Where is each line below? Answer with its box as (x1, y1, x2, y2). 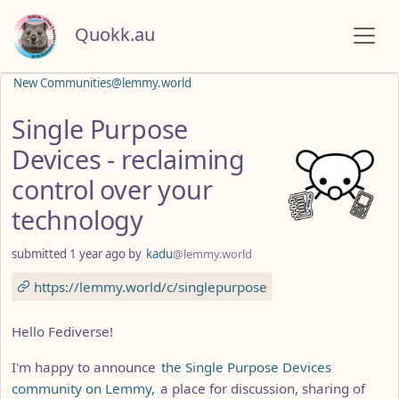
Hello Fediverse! (12, 322, 113, 340)
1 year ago (69, 245, 126, 262)
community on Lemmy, (12, 379, 155, 397)
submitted (12, 245, 69, 262)
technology (12, 201, 144, 237)
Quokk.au (75, 22, 155, 46)
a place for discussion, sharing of (157, 379, 365, 397)
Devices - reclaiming (12, 141, 246, 176)
